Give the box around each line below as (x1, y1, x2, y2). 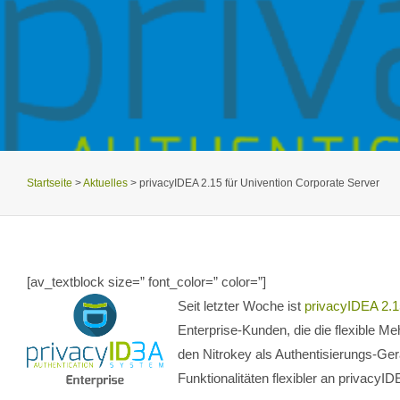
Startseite (27, 176, 72, 189)
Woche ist (243, 298, 304, 314)
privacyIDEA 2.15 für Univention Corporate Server (139, 176, 379, 189)
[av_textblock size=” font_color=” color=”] (27, 274, 266, 290)
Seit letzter (178, 298, 243, 314)
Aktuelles (83, 176, 128, 189)
